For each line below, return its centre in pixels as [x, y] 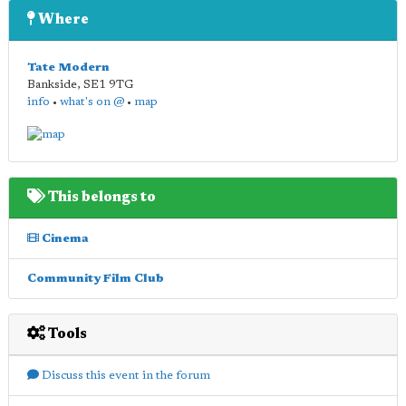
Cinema [64, 238]
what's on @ [92, 101]
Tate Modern [68, 67]
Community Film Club [96, 278]
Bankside [52, 84]
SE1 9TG [109, 84]
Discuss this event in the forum [125, 375]
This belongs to [101, 197]
